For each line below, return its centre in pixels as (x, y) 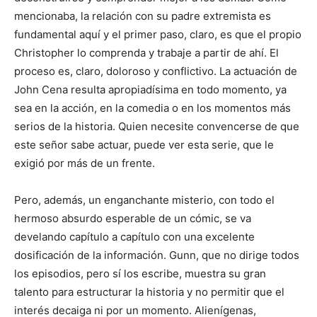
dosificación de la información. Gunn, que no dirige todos (157, 255)
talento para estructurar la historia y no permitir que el (149, 292)
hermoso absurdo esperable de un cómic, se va (133, 219)
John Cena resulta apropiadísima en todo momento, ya (150, 90)
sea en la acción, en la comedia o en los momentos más (152, 108)
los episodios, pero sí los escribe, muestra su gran (140, 274)
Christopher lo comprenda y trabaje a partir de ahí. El (146, 53)
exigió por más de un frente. (85, 163)
